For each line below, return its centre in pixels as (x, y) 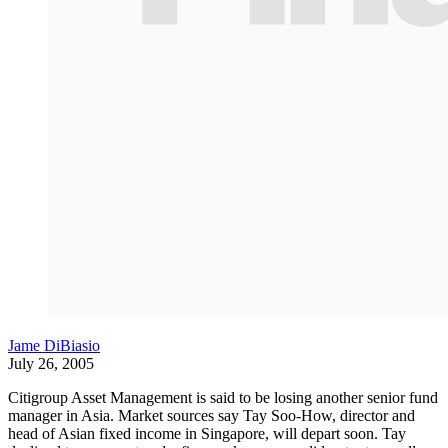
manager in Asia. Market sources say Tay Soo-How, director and (211, 415)
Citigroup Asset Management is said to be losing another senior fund (223, 397)
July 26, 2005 (51, 363)
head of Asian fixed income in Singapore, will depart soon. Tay (207, 433)
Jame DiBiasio (54, 345)
